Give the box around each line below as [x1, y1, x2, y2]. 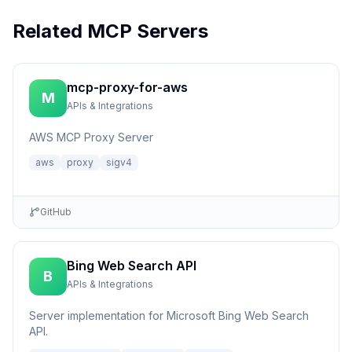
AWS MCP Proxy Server [29, 130, 153, 144]
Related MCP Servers [13, 20, 208, 42]
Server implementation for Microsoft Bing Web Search [29, 309, 309, 322]
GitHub [40, 206, 71, 218]
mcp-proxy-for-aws [67, 79, 188, 95]
